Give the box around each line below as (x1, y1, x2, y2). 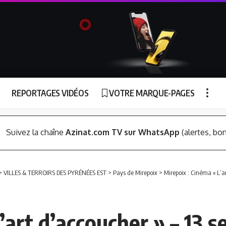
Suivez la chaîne (6, 127, 66, 138)
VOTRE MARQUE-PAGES (109, 87, 195, 98)
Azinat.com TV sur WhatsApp (65, 127, 180, 138)
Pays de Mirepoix (113, 168, 157, 177)
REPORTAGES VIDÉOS (12, 87, 89, 98)
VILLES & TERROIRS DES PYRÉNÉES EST (4, 168, 106, 177)
